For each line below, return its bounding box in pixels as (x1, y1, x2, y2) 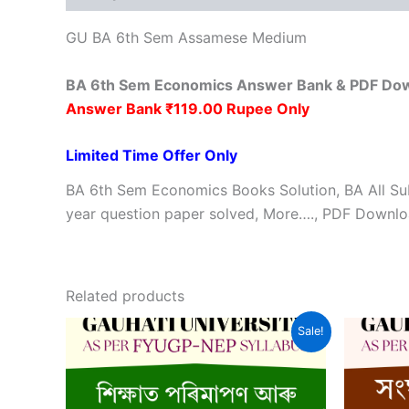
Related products (66, 286, 184, 305)
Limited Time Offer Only (66, 146, 237, 165)
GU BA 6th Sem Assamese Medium (66, 28, 307, 47)
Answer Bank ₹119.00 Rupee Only (66, 99, 309, 118)
